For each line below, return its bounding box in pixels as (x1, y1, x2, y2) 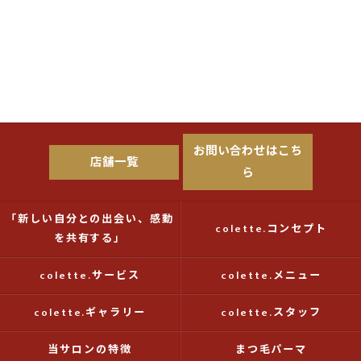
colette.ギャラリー (33, 304, 147, 322)
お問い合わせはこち (193, 142, 302, 161)
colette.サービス (39, 267, 140, 284)
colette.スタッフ (221, 304, 322, 322)
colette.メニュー (221, 267, 322, 284)
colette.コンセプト (214, 220, 328, 238)
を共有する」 (53, 230, 127, 247)
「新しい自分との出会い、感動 (5, 210, 175, 228)
